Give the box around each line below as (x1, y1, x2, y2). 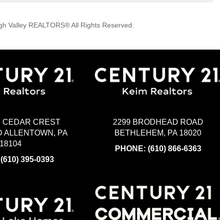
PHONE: (114, 144, 148, 153)
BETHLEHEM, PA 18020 (114, 128, 202, 137)
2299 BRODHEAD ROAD (112, 117, 203, 126)
